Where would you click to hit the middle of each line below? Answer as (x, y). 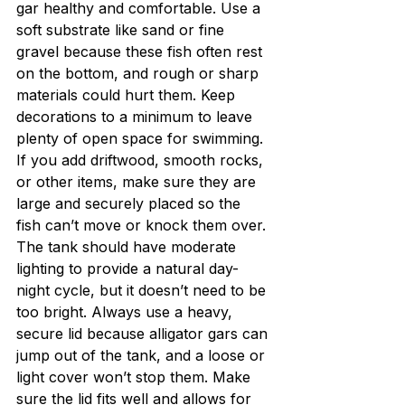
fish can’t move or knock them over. (141, 226)
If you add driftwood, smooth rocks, (142, 160)
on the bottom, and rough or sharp (140, 74)
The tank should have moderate (128, 247)
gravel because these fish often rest (141, 52)
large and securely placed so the (131, 204)
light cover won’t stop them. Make (136, 377)
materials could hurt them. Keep (128, 95)
